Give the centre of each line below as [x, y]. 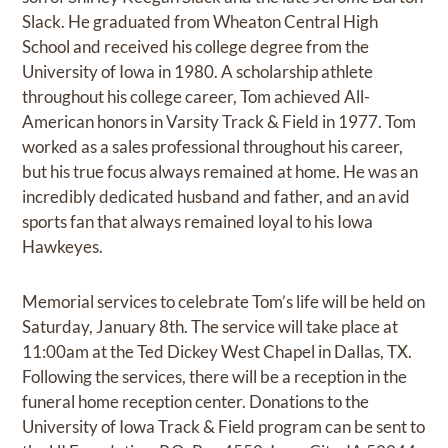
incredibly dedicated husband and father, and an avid [216, 196]
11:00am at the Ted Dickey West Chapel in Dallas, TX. [217, 351]
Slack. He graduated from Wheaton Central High [200, 21]
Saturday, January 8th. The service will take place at [210, 326]
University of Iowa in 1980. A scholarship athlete [198, 71]
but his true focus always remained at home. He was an [220, 171]
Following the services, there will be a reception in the [215, 376]
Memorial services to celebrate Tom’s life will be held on [224, 301]
